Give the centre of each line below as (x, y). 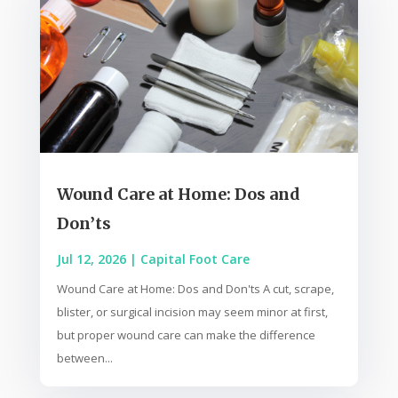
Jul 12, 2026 (91, 259)
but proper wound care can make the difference (186, 335)
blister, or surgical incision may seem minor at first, (192, 312)
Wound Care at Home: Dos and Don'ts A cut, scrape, (195, 289)
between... (84, 358)
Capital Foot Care (195, 259)
